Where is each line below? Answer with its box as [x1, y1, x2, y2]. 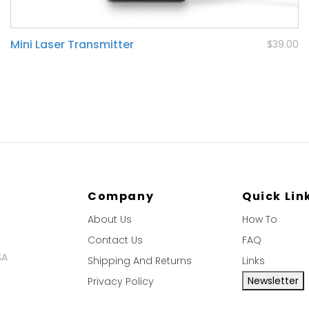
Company [88, 188, 154, 205]
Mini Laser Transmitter [10, 37, 134, 53]
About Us [88, 212, 132, 227]
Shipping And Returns [88, 254, 192, 268]
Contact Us [88, 233, 143, 248]
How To [242, 212, 277, 227]
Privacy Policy [88, 275, 154, 289]
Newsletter [248, 274, 299, 288]
